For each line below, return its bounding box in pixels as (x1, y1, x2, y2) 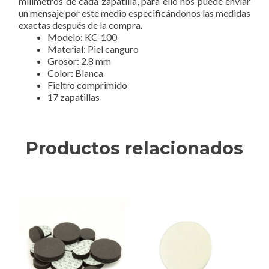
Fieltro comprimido (47, 79, 127, 91)
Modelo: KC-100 (47, 31, 117, 43)
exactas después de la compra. (19, 19, 142, 31)
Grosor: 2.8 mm (47, 55, 111, 67)
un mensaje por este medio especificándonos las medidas (19, 7, 250, 19)
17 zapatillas (47, 91, 100, 103)
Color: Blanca (47, 67, 103, 79)
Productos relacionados (26, 138, 243, 159)
